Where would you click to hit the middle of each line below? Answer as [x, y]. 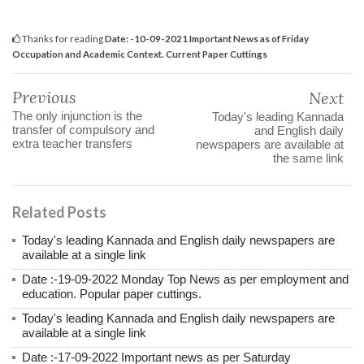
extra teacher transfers [72, 143]
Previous [44, 97]
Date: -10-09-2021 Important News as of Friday [207, 38]
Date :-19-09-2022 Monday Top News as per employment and [185, 279]
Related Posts [59, 212]
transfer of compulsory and [83, 129]
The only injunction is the [77, 115]
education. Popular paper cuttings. [112, 293]
